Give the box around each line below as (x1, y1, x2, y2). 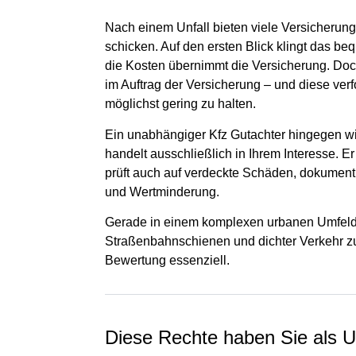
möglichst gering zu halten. (105, 97, 256, 111)
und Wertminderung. (105, 184, 219, 199)
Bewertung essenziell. (105, 253, 230, 268)
